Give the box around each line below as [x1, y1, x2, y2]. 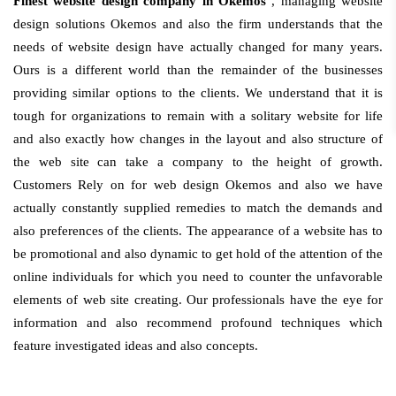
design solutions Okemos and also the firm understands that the [13, 17, 383, 31]
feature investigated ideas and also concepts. [13, 339, 258, 353]
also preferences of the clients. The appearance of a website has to [13, 224, 383, 238]
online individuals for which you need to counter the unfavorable [13, 270, 383, 284]
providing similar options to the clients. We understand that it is [13, 86, 383, 100]
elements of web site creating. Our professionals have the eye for [13, 293, 383, 307]
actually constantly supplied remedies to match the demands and [13, 201, 383, 215]
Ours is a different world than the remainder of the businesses [13, 63, 383, 77]
